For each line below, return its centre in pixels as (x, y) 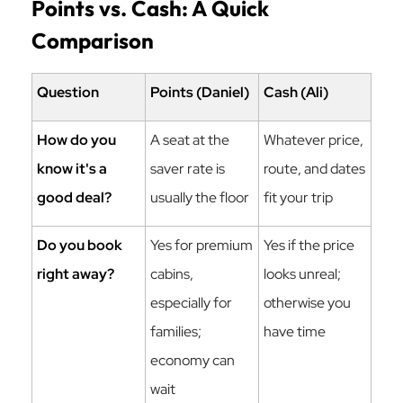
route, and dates (314, 169)
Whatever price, (313, 140)
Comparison (93, 40)
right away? (76, 274)
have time (295, 331)
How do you (76, 140)
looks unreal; (302, 274)
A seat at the (190, 140)
